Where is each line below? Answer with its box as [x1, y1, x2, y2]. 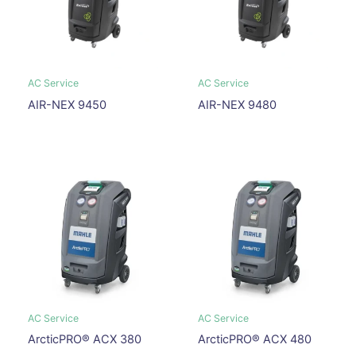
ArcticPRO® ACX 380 [27, 332, 141, 347]
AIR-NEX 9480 [197, 97, 277, 112]
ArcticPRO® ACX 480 [197, 332, 311, 347]
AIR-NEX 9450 [27, 97, 106, 112]
